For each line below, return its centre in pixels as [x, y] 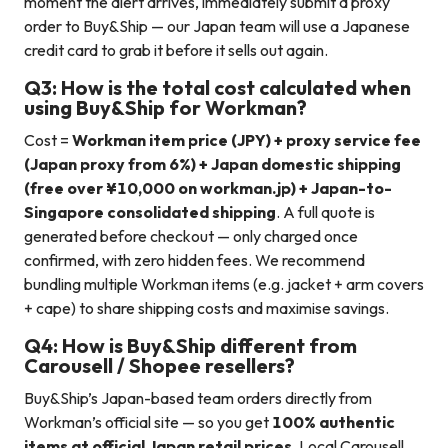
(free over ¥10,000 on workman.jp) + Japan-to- [208, 188]
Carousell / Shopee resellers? [159, 366]
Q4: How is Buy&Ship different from [190, 346]
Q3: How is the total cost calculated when [217, 88]
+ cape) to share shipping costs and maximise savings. [206, 308]
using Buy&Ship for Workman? [165, 108]
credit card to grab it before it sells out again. [176, 50]
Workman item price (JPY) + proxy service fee [246, 140]
